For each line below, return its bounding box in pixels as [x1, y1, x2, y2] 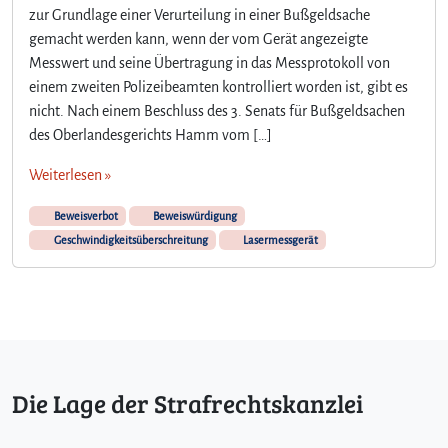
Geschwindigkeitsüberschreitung [51, 233, 208, 246]
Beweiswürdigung [151, 209, 238, 222]
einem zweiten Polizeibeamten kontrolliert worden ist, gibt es [29, 78, 408, 95]
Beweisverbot [51, 209, 118, 222]
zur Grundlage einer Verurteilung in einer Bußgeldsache [29, 6, 370, 23]
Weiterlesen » [29, 166, 111, 183]
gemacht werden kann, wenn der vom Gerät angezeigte [29, 30, 368, 47]
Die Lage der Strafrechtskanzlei [12, 386, 363, 420]
